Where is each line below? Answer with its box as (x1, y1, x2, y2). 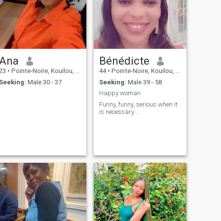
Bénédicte (99, 54, 149, 68)
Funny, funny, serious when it (99, 100, 178, 108)
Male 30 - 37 (26, 78, 62, 86)
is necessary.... (99, 108, 140, 115)
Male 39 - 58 (126, 78, 162, 86)
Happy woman (99, 89, 141, 97)
